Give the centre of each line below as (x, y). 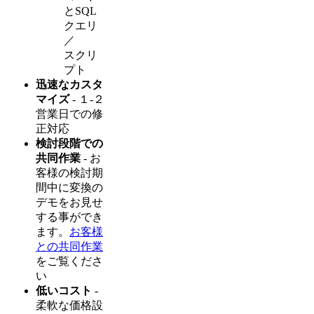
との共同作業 (69, 247)
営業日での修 (69, 114)
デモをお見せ (69, 203)
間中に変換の (69, 188)
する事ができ (69, 217)
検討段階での (69, 144)
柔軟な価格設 (69, 306)
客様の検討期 (69, 173)
